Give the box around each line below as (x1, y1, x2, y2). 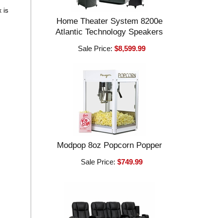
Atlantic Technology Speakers (55, 27, 163, 36)
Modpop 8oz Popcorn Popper (56, 141, 162, 150)
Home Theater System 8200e (56, 17, 163, 26)
